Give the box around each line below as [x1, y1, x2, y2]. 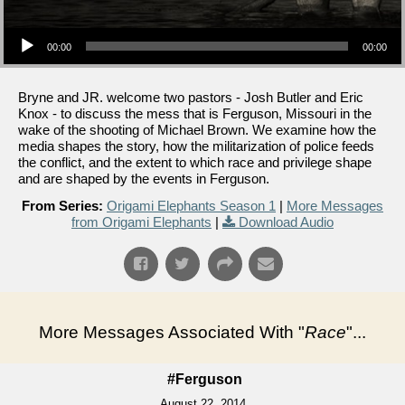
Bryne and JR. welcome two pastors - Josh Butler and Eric [18, 89, 363, 105]
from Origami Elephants [71, 213, 212, 230]
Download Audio [239, 213, 334, 230]
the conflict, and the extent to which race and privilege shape [18, 154, 372, 170]
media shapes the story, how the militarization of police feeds [18, 137, 374, 154]
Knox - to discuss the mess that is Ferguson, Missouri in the [18, 105, 372, 121]
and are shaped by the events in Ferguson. [18, 170, 269, 186]
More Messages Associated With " [39, 322, 305, 342]
